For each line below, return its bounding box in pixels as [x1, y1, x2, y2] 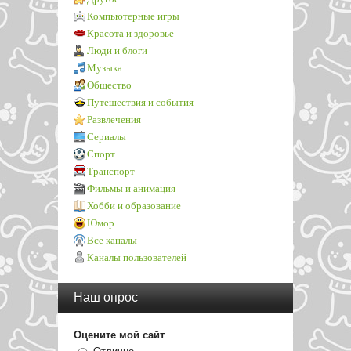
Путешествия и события [87, 96, 194, 108]
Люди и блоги [87, 45, 147, 56]
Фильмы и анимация [87, 183, 175, 194]
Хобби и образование [87, 200, 181, 212]
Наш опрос [74, 291, 138, 304]
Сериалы [87, 131, 126, 143]
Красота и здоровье [87, 27, 174, 39]
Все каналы [87, 234, 137, 246]
